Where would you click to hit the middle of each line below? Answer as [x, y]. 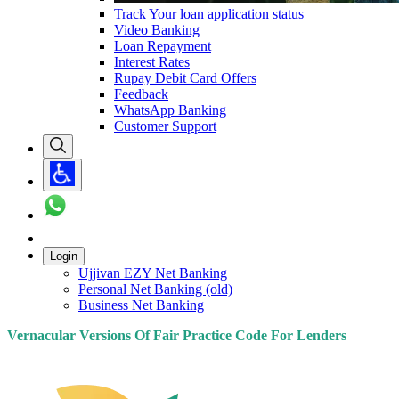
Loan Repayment [163, 45]
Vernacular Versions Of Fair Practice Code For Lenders [177, 335]
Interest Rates [152, 61]
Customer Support [165, 126]
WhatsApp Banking [170, 110]
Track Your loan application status [209, 13]
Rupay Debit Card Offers [185, 77]
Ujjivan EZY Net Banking [153, 273]
